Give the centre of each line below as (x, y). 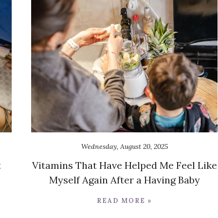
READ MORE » (124, 201)
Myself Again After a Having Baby (124, 180)
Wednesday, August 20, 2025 (124, 147)
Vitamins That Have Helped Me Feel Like (124, 165)
